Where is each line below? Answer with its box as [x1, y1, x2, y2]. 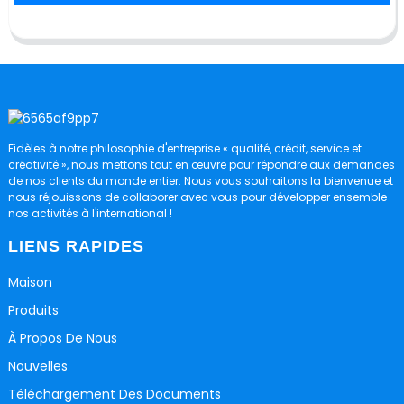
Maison [7, 273, 52, 292]
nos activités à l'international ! [7, 205, 172, 221]
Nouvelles [7, 357, 68, 376]
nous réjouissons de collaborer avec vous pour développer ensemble [7, 188, 387, 205]
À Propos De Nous [7, 329, 117, 348]
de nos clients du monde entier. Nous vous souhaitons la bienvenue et [7, 172, 393, 188]
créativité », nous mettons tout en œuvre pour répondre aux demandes [7, 156, 395, 172]
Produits [7, 301, 59, 320]
